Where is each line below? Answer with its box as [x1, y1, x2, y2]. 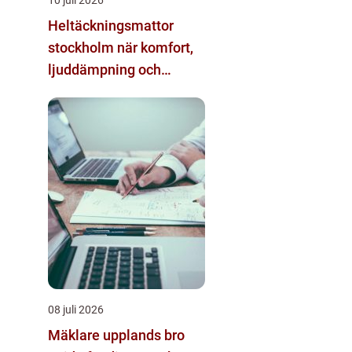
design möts [48, 82, 126, 100]
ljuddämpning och [48, 60, 161, 78]
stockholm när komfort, [48, 38, 117, 56]
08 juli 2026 [48, 302, 104, 316]
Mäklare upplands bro [48, 326, 185, 343]
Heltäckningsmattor [48, 16, 174, 34]
